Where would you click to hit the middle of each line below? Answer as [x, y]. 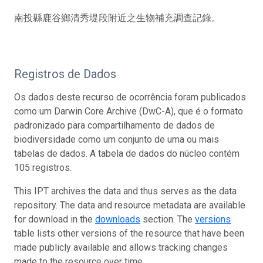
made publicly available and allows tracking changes [121, 247]
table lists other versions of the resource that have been [129, 233]
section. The [168, 219]
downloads [118, 219]
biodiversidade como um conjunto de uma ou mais [117, 139]
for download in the [55, 219]
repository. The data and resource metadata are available [130, 205]
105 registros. [43, 167]
